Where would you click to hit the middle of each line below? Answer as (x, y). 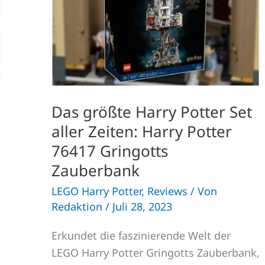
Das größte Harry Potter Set (152, 112)
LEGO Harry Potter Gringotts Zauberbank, (156, 253)
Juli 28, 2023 (142, 207)
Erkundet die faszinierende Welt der (141, 236)
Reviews (167, 191)
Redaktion (78, 207)
